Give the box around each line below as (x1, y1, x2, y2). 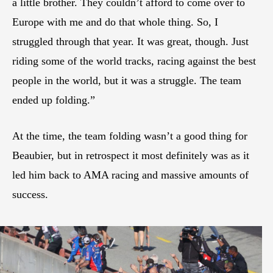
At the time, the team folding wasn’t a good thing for (12, 129, 247, 142)
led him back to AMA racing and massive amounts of (12, 168, 249, 181)
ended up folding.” (12, 93, 95, 106)
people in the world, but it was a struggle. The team (12, 74, 241, 87)
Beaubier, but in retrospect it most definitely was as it (12, 149, 249, 161)
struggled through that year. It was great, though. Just (12, 35, 249, 48)
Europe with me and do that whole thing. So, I (12, 15, 218, 28)
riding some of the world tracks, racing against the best (12, 54, 256, 67)
